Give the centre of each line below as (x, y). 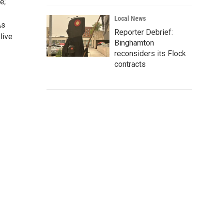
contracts (130, 64)
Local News (130, 18)
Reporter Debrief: (144, 32)
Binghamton (134, 43)
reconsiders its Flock (150, 54)
